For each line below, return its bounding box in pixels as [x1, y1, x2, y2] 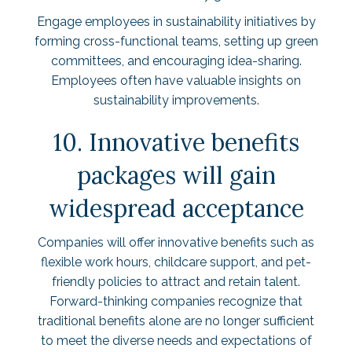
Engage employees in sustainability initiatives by [36, 14, 316, 29]
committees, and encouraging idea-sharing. [50, 53, 302, 68]
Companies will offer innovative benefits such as [38, 235, 314, 250]
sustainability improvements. [93, 93, 259, 108]
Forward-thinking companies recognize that [49, 294, 302, 309]
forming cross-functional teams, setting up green [34, 34, 318, 49]
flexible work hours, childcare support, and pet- [41, 255, 311, 269]
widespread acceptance [48, 193, 304, 223]
